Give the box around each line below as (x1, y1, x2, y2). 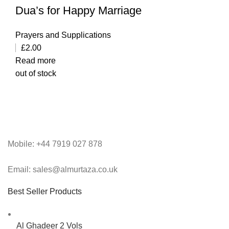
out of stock (15, 69, 56, 78)
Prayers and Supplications (15, 31, 111, 40)
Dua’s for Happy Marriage (15, 4, 142, 17)
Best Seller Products (8, 187, 82, 196)
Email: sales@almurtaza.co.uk (8, 165, 118, 174)
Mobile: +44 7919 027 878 (8, 140, 102, 149)
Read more (15, 56, 56, 65)
